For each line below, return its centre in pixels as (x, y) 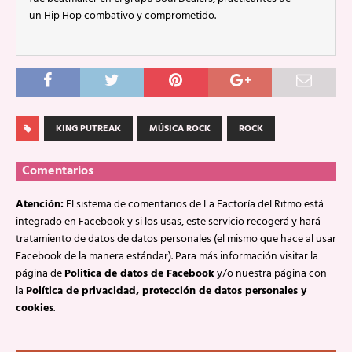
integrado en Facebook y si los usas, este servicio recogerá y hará (168, 222)
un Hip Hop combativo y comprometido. (123, 16)
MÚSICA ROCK (180, 129)
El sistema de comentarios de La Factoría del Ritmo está (194, 205)
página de (40, 274)
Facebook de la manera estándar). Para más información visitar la (167, 257)
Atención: (40, 205)
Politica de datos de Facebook (139, 274)
